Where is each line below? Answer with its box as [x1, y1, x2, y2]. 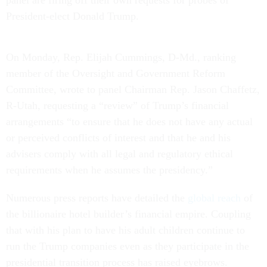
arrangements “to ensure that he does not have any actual [6, 115, 253, 128]
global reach [188, 191, 241, 204]
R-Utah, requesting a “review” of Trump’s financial [6, 99, 229, 111]
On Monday [6, 51, 57, 63]
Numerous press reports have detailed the [6, 191, 188, 204]
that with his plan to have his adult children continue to [6, 223, 245, 236]
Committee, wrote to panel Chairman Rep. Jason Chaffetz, [6, 83, 260, 95]
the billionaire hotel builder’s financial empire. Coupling [6, 207, 251, 220]
